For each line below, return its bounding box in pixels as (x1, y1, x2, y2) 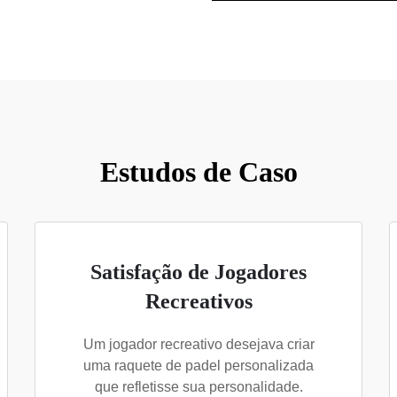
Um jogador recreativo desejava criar (82, 337, 315, 352)
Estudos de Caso (99, 156, 298, 188)
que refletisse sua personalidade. (94, 379, 303, 394)
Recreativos (144, 290, 253, 313)
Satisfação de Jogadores (90, 261, 307, 284)
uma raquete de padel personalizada (83, 358, 314, 373)
